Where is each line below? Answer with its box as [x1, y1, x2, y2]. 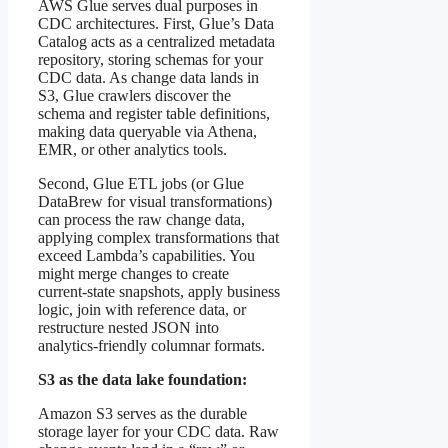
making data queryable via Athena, [38, 122, 257, 140]
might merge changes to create [38, 264, 229, 282]
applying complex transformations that [38, 228, 279, 246]
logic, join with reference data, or [38, 300, 246, 318]
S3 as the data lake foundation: [38, 370, 247, 388]
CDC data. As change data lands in [38, 68, 259, 86]
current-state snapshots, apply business [38, 282, 280, 300]
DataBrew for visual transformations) [38, 192, 272, 210]
